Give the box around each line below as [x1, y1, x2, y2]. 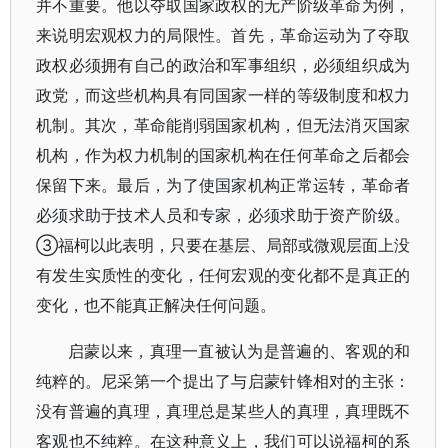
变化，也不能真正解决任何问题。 [36, 294, 276, 316]
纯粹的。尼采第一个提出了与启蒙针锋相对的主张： [36, 370, 411, 392]
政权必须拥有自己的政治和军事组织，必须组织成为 [36, 54, 411, 76]
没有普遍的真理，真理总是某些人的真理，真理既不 [36, 400, 411, 422]
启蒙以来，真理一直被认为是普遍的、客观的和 [68, 340, 411, 362]
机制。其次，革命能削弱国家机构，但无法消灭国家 [36, 114, 411, 136]
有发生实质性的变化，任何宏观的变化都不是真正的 [36, 264, 411, 286]
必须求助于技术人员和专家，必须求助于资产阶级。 [36, 204, 411, 226]
